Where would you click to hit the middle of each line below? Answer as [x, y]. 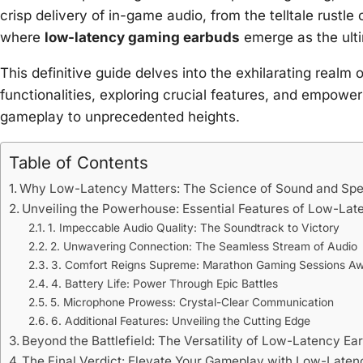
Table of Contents [79, 163]
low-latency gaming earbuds [142, 38]
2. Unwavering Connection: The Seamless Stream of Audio [203, 247]
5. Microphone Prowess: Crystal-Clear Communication [192, 303]
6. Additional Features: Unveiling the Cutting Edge [180, 321]
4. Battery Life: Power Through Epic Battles [164, 284]
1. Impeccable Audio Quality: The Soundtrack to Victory [193, 228]
